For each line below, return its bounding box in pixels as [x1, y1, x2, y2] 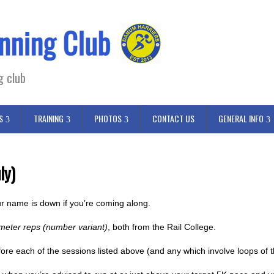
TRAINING [34, 112, 64, 125]
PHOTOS [94, 112, 122, 125]
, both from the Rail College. [108, 222, 216, 232]
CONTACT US [152, 112, 194, 125]
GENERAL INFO [218, 112, 264, 125]
